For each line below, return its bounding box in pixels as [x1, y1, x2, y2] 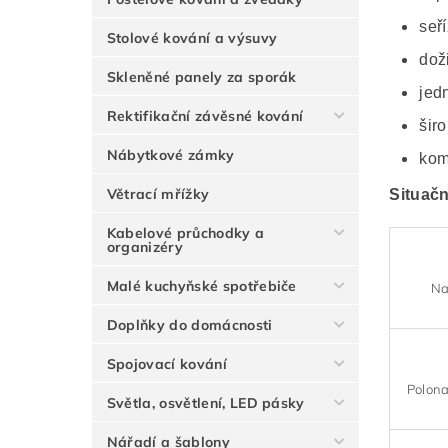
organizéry [106, 238, 183, 257]
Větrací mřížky [106, 185, 210, 204]
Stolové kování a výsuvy [106, 29, 278, 48]
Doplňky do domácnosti [106, 316, 273, 335]
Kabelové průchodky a [106, 224, 265, 243]
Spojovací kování [106, 355, 227, 374]
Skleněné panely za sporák [106, 68, 297, 87]
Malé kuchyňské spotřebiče [106, 277, 297, 296]
